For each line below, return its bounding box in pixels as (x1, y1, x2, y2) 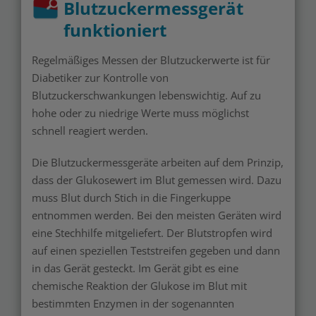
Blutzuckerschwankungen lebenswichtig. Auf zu (32, 88, 261, 102)
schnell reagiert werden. (32, 123, 148, 138)
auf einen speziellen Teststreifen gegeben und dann (32, 243, 280, 257)
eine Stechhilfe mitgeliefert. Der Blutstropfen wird (32, 226, 272, 240)
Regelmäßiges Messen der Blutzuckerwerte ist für (32, 53, 270, 67)
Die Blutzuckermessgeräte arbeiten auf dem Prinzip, (32, 155, 284, 169)
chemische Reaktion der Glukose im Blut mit (32, 279, 247, 293)
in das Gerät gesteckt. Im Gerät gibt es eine (32, 261, 238, 275)
